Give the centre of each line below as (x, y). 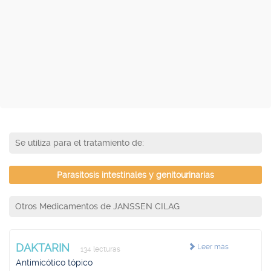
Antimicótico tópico (54, 263)
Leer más (212, 247)
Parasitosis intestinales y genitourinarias (135, 175)
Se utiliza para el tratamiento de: (80, 143)
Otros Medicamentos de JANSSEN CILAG (97, 206)
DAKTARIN (44, 248)
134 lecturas (100, 249)
